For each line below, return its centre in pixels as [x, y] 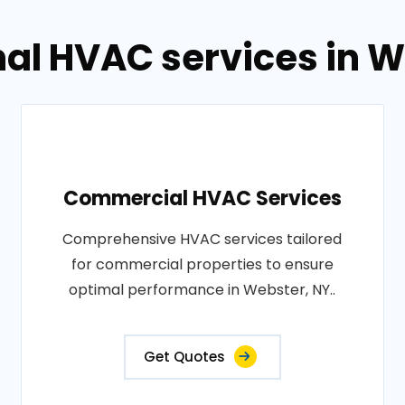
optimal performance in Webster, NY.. [202, 290]
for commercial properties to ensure [202, 264]
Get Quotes [184, 357]
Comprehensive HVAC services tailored [202, 239]
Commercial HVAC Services [202, 198]
